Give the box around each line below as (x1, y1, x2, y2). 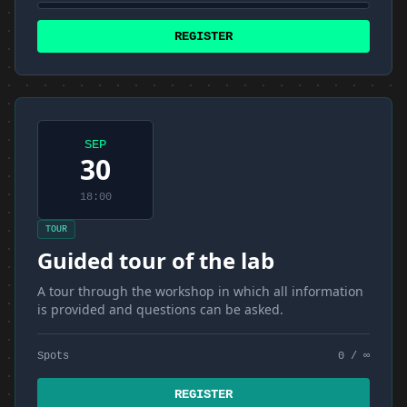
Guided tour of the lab (37, 245, 274, 275)
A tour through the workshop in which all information (37, 283, 363, 300)
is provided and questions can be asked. (37, 301, 283, 318)
